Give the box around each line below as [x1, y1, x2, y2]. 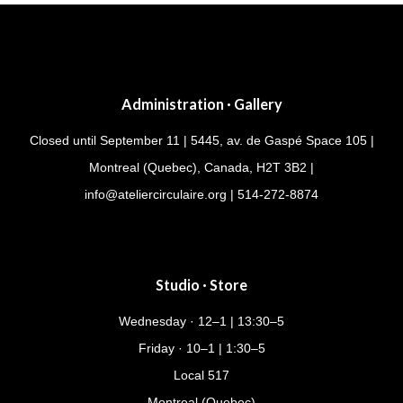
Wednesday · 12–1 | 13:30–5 [119, 313, 284, 328]
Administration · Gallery [121, 94, 282, 112]
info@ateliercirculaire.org [85, 186, 227, 201]
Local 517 [174, 367, 229, 382]
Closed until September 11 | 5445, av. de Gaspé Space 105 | [29, 132, 374, 148]
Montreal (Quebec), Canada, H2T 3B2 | [89, 159, 314, 175]
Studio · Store [156, 275, 247, 293]
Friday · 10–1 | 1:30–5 [138, 340, 265, 355]
